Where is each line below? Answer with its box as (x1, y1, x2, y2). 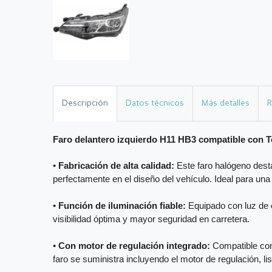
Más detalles (202, 98, 250, 107)
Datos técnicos (126, 98, 184, 107)
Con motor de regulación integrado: (58, 241, 210, 251)
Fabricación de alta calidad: (58, 161, 174, 171)
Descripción (62, 98, 108, 107)
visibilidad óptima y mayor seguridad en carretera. (53, 214, 250, 225)
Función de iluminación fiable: (58, 201, 186, 211)
